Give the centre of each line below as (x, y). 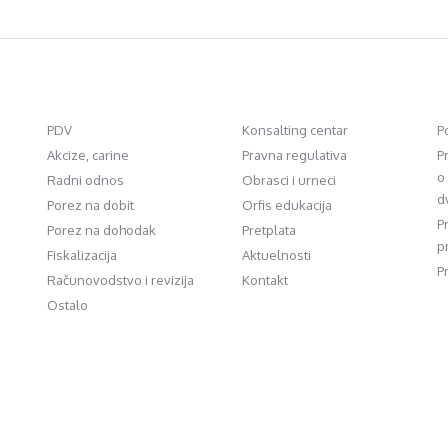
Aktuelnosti (276, 255)
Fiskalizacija (82, 255)
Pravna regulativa (294, 155)
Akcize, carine (88, 155)
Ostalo (67, 305)
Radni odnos (85, 180)
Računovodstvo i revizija (120, 280)
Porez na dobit (90, 205)
